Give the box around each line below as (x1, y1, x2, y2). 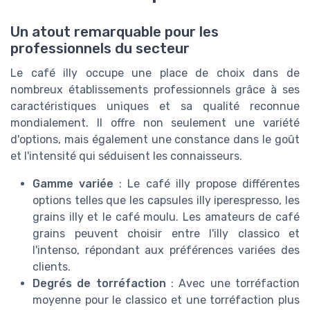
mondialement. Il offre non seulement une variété (10, 116, 300, 130)
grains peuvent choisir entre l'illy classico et (33, 227, 300, 241)
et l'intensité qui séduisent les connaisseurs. (10, 149, 242, 163)
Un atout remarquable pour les (10, 24, 219, 41)
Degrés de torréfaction (33, 277, 166, 291)
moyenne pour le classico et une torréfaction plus (33, 293, 300, 307)
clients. (33, 260, 71, 274)
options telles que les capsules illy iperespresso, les (33, 194, 300, 208)
